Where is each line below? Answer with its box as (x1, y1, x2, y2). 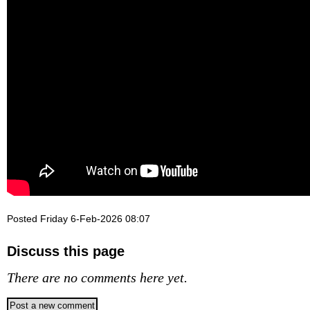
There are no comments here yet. (7, 270, 188, 285)
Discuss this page (7, 244, 125, 259)
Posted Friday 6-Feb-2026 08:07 (7, 213, 150, 224)
